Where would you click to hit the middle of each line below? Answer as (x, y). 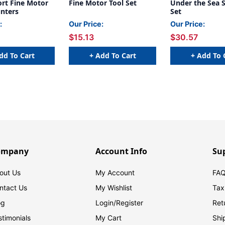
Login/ (106, 203)
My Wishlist (114, 188)
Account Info (122, 151)
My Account (115, 173)
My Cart (109, 218)
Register (130, 203)
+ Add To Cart (113, 55)
